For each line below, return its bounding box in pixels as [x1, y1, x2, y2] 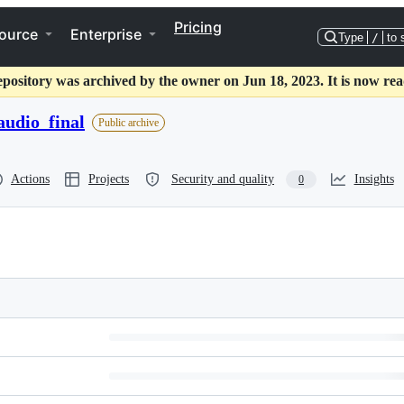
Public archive [98, 115, 159, 129]
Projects [88, 172, 129, 186]
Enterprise [70, 25, 142, 43]
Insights [353, 172, 394, 186]
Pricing [174, 18, 222, 36]
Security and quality [171, 172, 274, 186]
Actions [11, 172, 50, 186]
